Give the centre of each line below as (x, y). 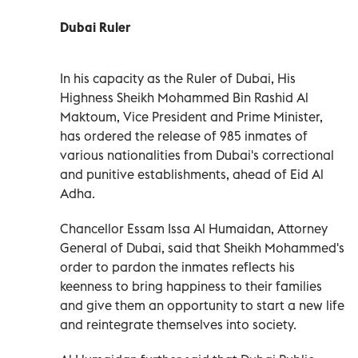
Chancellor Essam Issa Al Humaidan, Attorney (194, 228)
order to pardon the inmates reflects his (177, 267)
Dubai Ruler (95, 27)
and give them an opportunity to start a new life (202, 305)
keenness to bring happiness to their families (191, 286)
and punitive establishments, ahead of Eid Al (192, 174)
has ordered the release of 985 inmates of (184, 135)
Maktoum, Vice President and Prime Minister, (191, 116)
